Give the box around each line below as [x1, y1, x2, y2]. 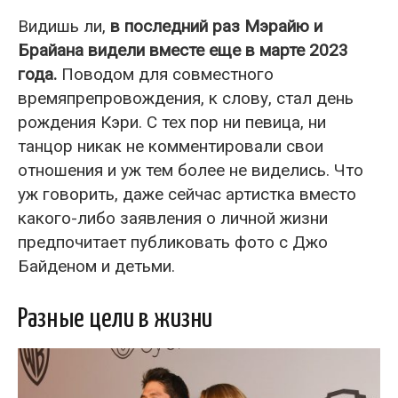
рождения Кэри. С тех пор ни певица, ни [18, 112, 326, 133]
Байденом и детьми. [18, 256, 175, 277]
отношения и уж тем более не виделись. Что [18, 160, 363, 181]
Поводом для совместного [57, 64, 274, 85]
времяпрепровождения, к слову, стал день [18, 88, 354, 109]
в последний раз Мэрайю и [110, 16, 322, 37]
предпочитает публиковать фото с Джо [18, 232, 328, 253]
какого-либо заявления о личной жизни [18, 208, 328, 229]
